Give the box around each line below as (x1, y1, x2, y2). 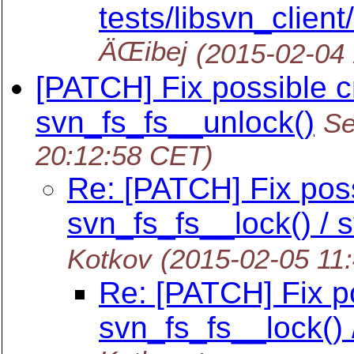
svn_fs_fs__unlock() (36, 105, 314, 139)
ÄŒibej (99, 36, 187, 70)
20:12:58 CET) (36, 140, 213, 171)
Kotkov (67, 243, 152, 274)
